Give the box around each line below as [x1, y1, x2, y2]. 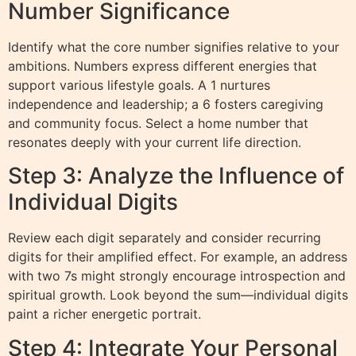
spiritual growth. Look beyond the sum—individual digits [8, 287, 348, 304]
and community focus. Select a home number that [8, 114, 308, 131]
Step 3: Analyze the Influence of [8, 162, 344, 190]
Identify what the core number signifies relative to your [8, 38, 339, 55]
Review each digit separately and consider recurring [8, 230, 321, 246]
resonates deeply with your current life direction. [8, 133, 301, 150]
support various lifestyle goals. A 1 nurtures [8, 76, 270, 93]
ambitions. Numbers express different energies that [8, 57, 317, 74]
